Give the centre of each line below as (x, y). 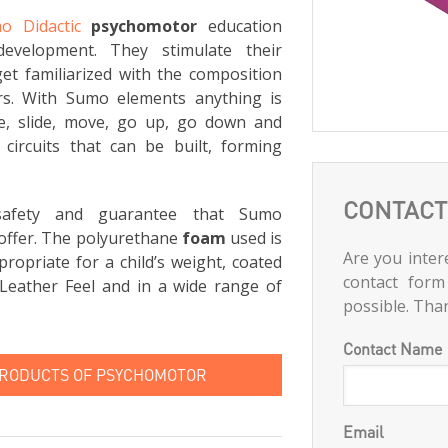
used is (254, 238)
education (240, 26)
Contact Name (392, 348)
